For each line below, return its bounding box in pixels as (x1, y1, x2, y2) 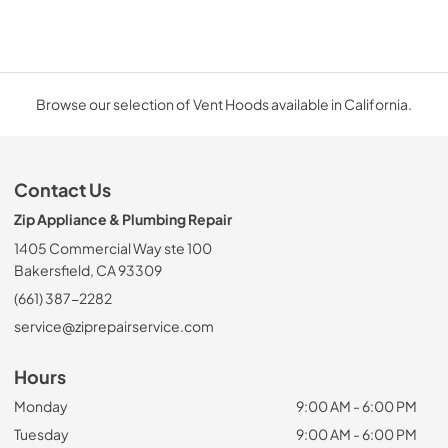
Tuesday (14, 424, 69, 443)
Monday (14, 396, 68, 415)
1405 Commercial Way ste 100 (14, 238, 212, 257)
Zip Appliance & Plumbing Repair (14, 209, 232, 228)
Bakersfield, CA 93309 (14, 260, 162, 279)
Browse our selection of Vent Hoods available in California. (36, 94, 412, 113)
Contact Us (14, 178, 111, 201)
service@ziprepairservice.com (14, 316, 214, 335)
